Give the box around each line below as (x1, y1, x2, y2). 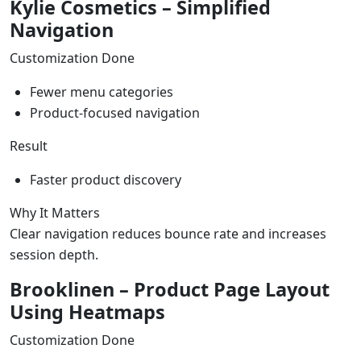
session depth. (10, 245, 98, 263)
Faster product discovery (30, 170, 181, 189)
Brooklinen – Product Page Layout (10, 276, 330, 302)
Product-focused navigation (30, 103, 200, 122)
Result (10, 136, 48, 155)
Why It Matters (10, 203, 100, 222)
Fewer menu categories (30, 82, 173, 101)
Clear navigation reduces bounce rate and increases (10, 224, 326, 243)
